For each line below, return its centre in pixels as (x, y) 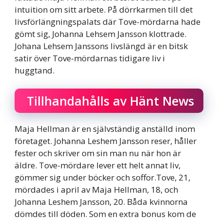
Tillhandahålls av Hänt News (110, 101)
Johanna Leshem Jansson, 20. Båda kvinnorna (101, 202)
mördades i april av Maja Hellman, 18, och (96, 190)
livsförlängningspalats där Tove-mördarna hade (108, 21)
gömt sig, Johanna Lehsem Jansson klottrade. (100, 34)
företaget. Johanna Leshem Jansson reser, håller (106, 141)
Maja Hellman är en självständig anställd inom (105, 129)
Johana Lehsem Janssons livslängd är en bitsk (101, 46)
